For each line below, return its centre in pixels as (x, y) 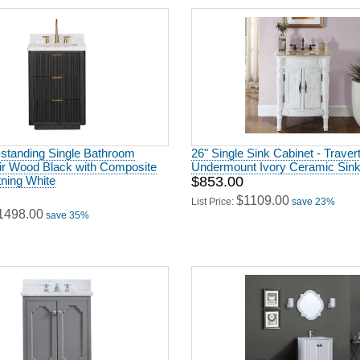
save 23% (313, 196)
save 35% (67, 210)
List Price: (214, 196)
